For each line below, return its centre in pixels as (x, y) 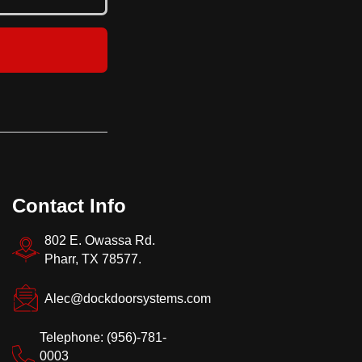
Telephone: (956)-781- (103, 338)
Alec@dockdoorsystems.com (127, 298)
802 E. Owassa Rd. (99, 241)
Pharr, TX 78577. (93, 259)
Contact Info (69, 206)
